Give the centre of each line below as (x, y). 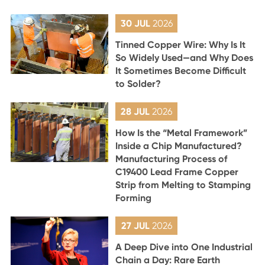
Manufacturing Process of (172, 159)
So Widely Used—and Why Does (185, 58)
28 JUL (137, 112)
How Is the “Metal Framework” (182, 133)
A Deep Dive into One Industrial (184, 247)
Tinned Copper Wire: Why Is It (181, 45)
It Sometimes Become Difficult (181, 71)
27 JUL (136, 226)
